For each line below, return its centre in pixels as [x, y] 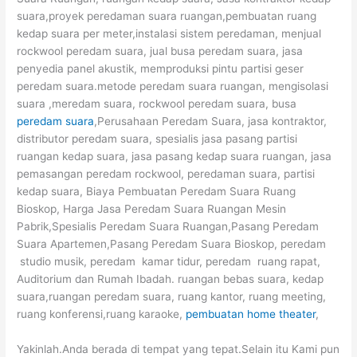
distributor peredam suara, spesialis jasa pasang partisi [157, 139]
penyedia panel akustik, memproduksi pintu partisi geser [161, 69]
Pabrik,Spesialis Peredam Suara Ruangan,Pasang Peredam [168, 227]
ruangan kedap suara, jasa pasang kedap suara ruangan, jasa [175, 157]
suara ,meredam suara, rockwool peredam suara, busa [157, 104]
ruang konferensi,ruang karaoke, [102, 314]
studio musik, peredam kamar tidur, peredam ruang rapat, [169, 262]
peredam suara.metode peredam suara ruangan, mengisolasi [173, 86]
